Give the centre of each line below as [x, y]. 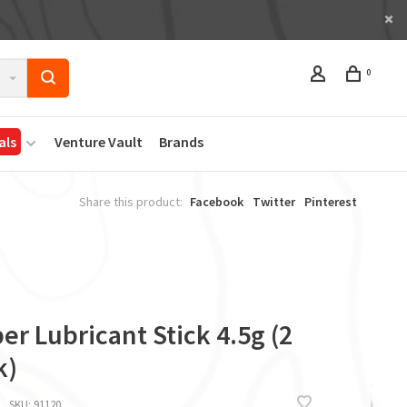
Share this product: [131, 202]
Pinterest [331, 202]
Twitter [274, 202]
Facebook [217, 202]
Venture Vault [99, 142]
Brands [181, 142]
